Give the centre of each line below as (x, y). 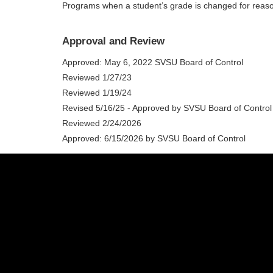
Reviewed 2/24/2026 (102, 123)
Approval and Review (113, 41)
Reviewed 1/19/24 (97, 92)
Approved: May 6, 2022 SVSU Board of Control (153, 62)
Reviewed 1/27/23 (97, 77)
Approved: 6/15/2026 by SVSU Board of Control (154, 138)
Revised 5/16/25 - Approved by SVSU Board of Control (167, 108)
